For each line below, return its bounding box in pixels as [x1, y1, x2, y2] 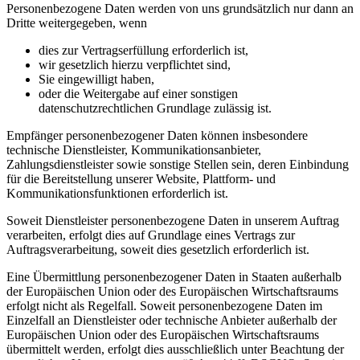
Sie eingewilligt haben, [39, 72, 154, 86]
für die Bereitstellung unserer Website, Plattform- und [6, 171, 276, 186]
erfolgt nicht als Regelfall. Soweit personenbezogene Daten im [6, 298, 322, 313]
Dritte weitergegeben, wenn [6, 15, 147, 30]
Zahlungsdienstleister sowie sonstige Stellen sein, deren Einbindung [6, 157, 349, 171]
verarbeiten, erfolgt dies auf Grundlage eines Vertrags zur [6, 227, 295, 242]
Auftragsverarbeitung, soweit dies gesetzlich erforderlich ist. [6, 242, 309, 256]
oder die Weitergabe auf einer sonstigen [39, 86, 238, 100]
